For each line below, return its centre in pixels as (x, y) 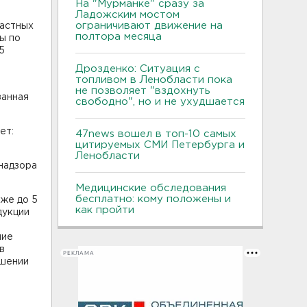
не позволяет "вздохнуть (143, 91)
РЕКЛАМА (79, 253)
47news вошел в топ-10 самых (156, 134)
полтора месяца (119, 37)
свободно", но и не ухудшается (160, 102)
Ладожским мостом (127, 15)
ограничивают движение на (149, 26)
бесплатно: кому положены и (153, 199)
